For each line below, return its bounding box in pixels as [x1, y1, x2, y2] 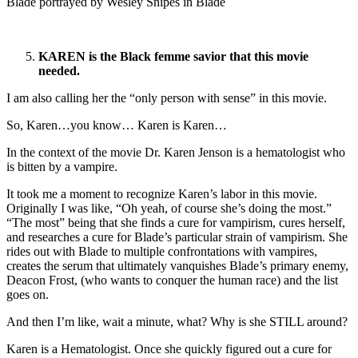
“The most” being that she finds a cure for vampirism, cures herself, [6, 215, 345, 229]
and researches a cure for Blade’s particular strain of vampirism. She [6, 229, 348, 244]
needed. [38, 63, 83, 78]
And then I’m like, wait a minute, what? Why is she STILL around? [6, 314, 351, 328]
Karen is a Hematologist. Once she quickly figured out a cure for [6, 341, 332, 356]
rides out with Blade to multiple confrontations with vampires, [6, 244, 317, 258]
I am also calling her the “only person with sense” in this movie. [6, 90, 330, 105]
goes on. [6, 287, 49, 301]
